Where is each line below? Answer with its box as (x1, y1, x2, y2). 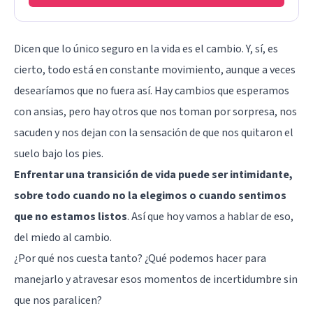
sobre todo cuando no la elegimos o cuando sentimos (14, 187, 286, 203)
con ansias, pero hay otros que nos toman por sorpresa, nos (14, 103, 297, 119)
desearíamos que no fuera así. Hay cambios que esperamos (14, 82, 289, 99)
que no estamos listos (14, 208, 127, 224)
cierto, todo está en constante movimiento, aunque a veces (14, 61, 296, 78)
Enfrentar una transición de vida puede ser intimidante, (14, 166, 293, 182)
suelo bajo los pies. (14, 145, 103, 161)
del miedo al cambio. (14, 229, 112, 245)
